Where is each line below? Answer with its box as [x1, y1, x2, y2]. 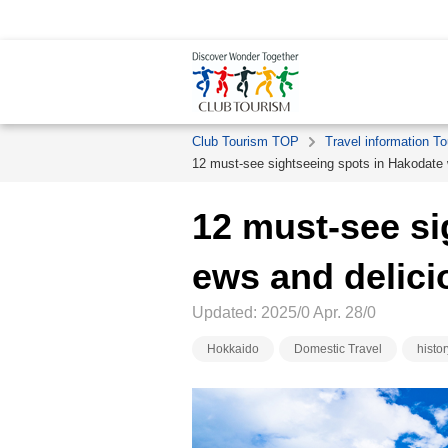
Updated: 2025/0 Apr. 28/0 [192, 304, 376, 321]
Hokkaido [207, 342, 259, 356]
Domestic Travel [294, 342, 382, 356]
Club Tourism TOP [192, 134, 299, 149]
